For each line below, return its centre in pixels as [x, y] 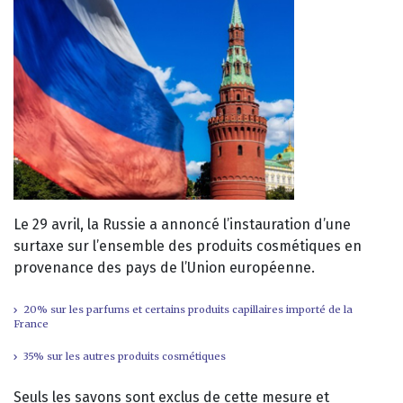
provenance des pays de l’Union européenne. [164, 267]
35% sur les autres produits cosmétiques [125, 356]
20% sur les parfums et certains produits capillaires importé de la [188, 309]
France [31, 323]
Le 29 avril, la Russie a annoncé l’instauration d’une [182, 224]
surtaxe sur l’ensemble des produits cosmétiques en [188, 246]
